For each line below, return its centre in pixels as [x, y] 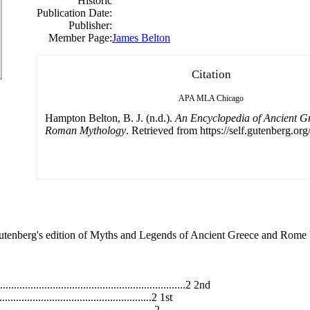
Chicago [230, 98]
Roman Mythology [85, 130]
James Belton [141, 37]
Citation [211, 74]
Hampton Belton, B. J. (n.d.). [110, 118]
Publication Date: [74, 12]
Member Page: [80, 37]
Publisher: [90, 25]
